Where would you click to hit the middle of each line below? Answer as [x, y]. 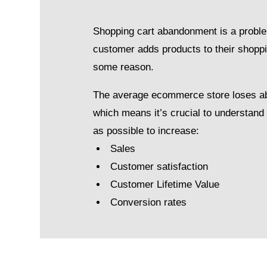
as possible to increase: [146, 131]
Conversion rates [149, 203]
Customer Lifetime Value [165, 185]
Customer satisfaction [159, 167]
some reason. [124, 67]
